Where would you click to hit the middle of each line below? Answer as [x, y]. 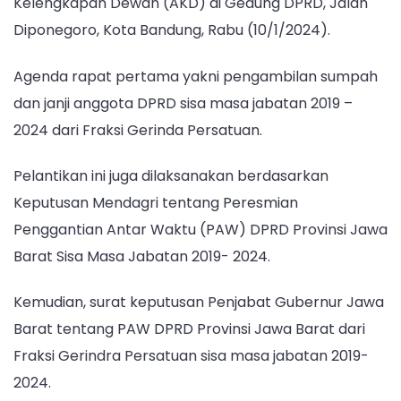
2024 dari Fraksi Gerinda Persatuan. [138, 130]
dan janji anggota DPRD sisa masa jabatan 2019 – [183, 103]
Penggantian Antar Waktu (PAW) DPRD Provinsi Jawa [200, 229]
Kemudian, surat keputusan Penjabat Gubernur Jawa [199, 303]
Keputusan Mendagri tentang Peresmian [156, 202]
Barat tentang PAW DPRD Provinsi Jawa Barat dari [189, 329]
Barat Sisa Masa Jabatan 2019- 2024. [144, 256]
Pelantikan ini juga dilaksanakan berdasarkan [171, 175]
